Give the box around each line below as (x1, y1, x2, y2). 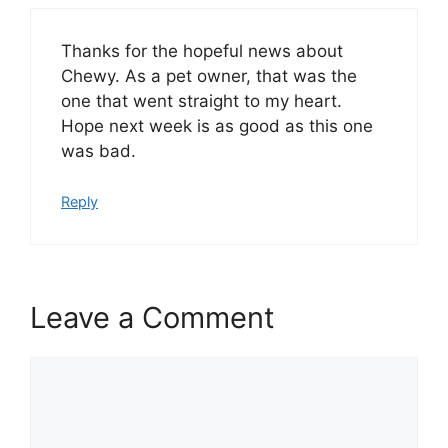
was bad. (61, 140, 136, 161)
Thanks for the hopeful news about (61, 40, 343, 61)
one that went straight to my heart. (61, 90, 342, 111)
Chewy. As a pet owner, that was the (61, 65, 357, 86)
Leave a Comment (30, 299, 275, 335)
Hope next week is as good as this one (61, 115, 373, 136)
